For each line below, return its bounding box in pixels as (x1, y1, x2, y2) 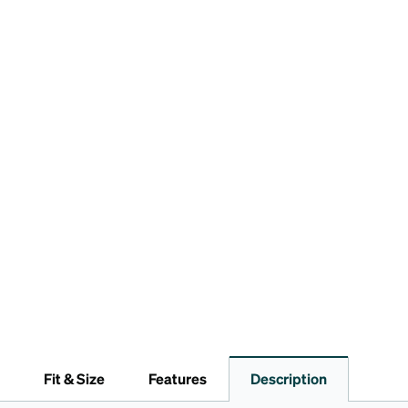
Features (148, 369, 207, 388)
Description (250, 369, 327, 388)
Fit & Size (44, 369, 105, 388)
